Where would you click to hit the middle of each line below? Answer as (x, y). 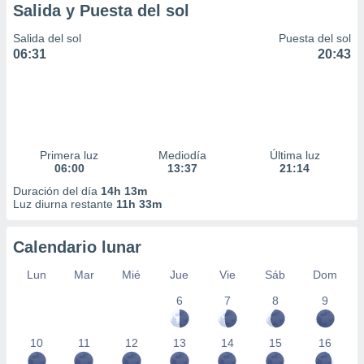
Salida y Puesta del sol (101, 11)
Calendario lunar (77, 247)
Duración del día (57, 191)
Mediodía (182, 155)
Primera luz (69, 155)
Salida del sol (47, 38)
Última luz (295, 155)
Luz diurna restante (65, 204)
